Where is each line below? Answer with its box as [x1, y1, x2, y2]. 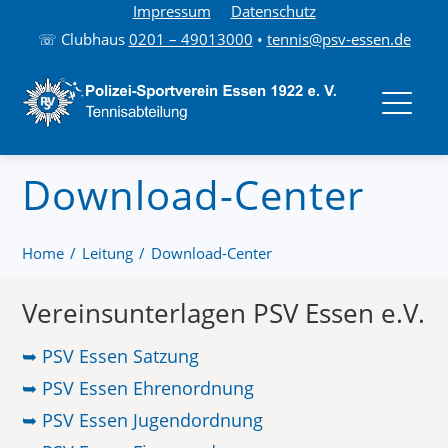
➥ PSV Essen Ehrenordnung [22, 376, 255, 400]
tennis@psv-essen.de [266, 28, 411, 50]
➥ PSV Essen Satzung [22, 344, 200, 368]
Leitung [82, 243, 134, 263]
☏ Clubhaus [37, 28, 129, 50]
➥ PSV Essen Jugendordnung [22, 408, 264, 432]
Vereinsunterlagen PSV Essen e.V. [22, 295, 426, 331]
